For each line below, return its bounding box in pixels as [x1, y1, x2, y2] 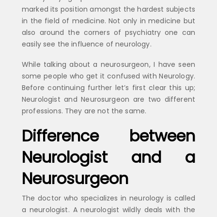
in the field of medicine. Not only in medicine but [22, 15, 195, 26]
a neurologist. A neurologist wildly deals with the [22, 204, 195, 215]
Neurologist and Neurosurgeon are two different [22, 94, 195, 104]
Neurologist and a [22, 146, 195, 168]
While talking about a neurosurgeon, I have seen [22, 59, 195, 69]
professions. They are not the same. [22, 106, 147, 116]
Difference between [22, 124, 195, 147]
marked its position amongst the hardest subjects [22, 4, 195, 14]
